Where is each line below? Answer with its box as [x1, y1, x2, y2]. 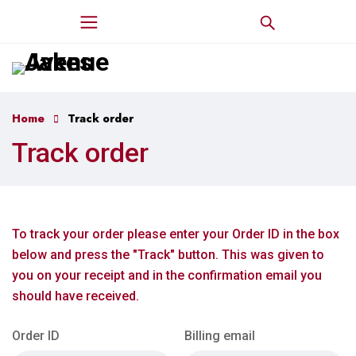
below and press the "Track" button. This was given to [12, 247, 324, 262]
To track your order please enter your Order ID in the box [12, 226, 339, 242]
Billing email [184, 328, 256, 343]
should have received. [12, 288, 139, 304]
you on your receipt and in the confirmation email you [12, 268, 322, 283]
